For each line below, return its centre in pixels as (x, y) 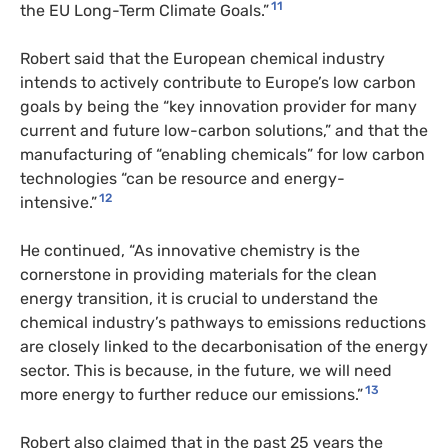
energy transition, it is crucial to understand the (199, 298)
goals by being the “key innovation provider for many (218, 106)
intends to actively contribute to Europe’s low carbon (218, 82)
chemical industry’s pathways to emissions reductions (223, 322)
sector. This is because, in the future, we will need (206, 370)
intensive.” (58, 202)
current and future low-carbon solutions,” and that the (224, 130)
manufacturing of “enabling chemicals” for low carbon (222, 154)
